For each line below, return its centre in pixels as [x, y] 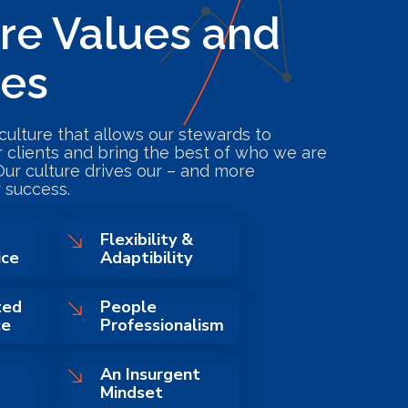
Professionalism [163, 325]
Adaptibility [147, 258]
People [129, 307]
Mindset [132, 393]
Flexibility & [147, 240]
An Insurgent [151, 374]
